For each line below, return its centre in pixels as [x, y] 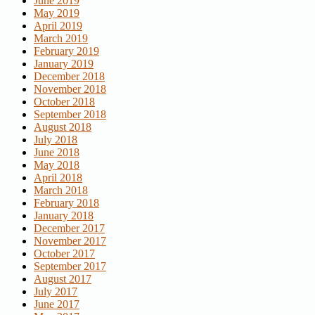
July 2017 [56, 291]
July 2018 [56, 139]
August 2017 [63, 278]
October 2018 [64, 101]
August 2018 [63, 127]
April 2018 [58, 177]
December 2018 [69, 76]
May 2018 [57, 165]
